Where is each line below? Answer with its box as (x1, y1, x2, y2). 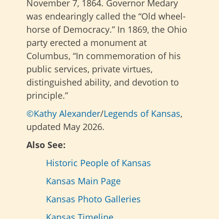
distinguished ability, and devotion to (26, 76, 179, 88)
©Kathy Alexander (26, 108, 100, 119)
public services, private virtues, (26, 63, 153, 75)
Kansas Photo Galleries (46, 193, 141, 205)
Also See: (26, 139, 66, 151)
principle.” (26, 89, 68, 101)
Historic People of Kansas (46, 157, 151, 169)
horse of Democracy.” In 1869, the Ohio (26, 23, 187, 35)
